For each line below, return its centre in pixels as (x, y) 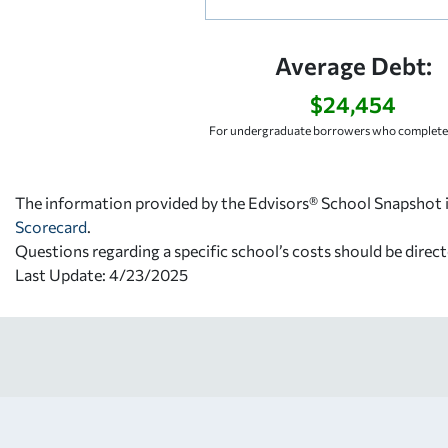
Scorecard (51, 226)
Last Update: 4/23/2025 (101, 274)
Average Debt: (353, 65)
